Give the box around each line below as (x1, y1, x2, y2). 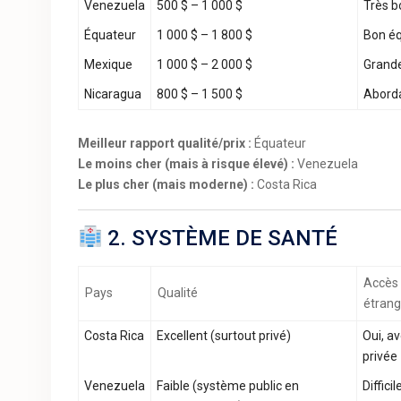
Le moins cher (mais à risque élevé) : (78, 157, 294, 171)
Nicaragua (84, 87, 141, 101)
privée (363, 349, 397, 363)
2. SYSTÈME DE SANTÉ (102, 226, 338, 251)
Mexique (84, 57, 132, 72)
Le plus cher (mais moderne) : (78, 177, 254, 192)
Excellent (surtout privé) (157, 328, 291, 343)
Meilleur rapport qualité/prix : (78, 136, 252, 150)
